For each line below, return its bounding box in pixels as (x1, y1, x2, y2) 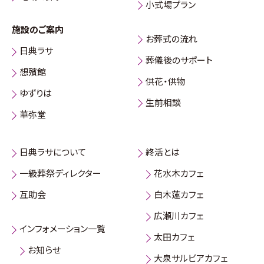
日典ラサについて (19, 146, 86, 159)
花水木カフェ (154, 167, 203, 180)
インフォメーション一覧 (19, 222, 105, 235)
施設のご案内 (12, 23, 64, 36)
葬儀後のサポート (146, 53, 213, 66)
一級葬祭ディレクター (19, 167, 101, 180)
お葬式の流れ (146, 32, 197, 45)
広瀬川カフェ (154, 209, 203, 222)
